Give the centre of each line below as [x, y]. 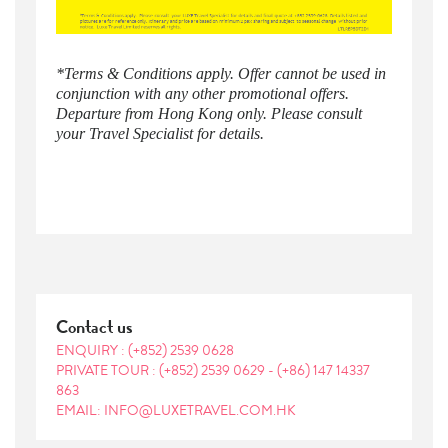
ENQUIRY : [91, 349]
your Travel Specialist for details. [159, 133]
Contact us [94, 326]
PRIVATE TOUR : [107, 369]
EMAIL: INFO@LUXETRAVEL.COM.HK [175, 409]
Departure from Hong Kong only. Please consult [208, 113]
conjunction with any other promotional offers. [202, 93]
